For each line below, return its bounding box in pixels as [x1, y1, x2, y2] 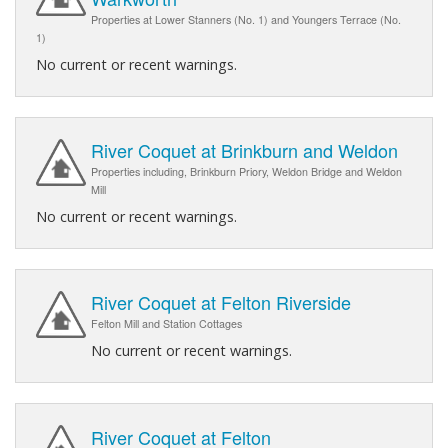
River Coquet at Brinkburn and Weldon [91, 137, 398, 164]
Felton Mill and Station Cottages [91, 316, 242, 332]
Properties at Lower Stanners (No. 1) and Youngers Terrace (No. [91, 12, 401, 28]
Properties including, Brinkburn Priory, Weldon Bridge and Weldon [91, 164, 402, 180]
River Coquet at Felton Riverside [91, 289, 351, 316]
